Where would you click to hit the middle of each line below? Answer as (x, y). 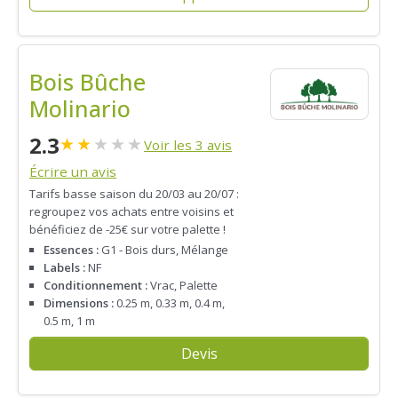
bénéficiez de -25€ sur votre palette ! (127, 230)
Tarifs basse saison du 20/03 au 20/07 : (134, 194)
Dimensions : (79, 303)
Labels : (64, 268)
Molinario (80, 108)
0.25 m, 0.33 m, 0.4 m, (169, 303)
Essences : (71, 250)
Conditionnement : (96, 286)
